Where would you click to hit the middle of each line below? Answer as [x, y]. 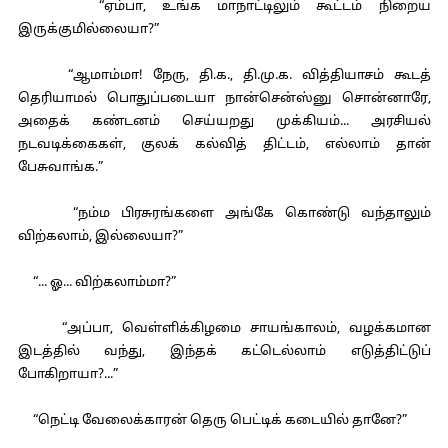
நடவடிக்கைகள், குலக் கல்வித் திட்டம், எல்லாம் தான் [224, 145]
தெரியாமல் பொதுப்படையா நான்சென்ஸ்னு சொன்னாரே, [224, 99]
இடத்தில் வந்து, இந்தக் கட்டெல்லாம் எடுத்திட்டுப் [224, 352]
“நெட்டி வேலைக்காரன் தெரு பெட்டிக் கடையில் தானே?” [212, 421]
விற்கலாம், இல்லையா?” [100, 237]
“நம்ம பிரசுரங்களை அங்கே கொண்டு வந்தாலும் [224, 214]
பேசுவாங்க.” [60, 168]
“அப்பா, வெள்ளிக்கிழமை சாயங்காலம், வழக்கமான [224, 329]
